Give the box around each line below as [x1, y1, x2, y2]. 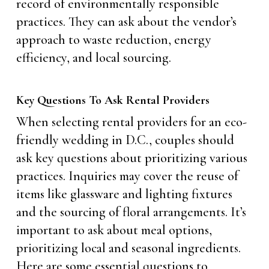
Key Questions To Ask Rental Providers [16, 93, 210, 107]
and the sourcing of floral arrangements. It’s [16, 204, 246, 220]
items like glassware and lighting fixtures [16, 186, 232, 202]
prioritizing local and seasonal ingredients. [16, 240, 241, 256]
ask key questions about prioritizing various [16, 150, 247, 166]
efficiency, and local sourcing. [16, 50, 171, 65]
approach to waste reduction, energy [16, 32, 211, 47]
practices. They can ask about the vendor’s [16, 14, 237, 29]
